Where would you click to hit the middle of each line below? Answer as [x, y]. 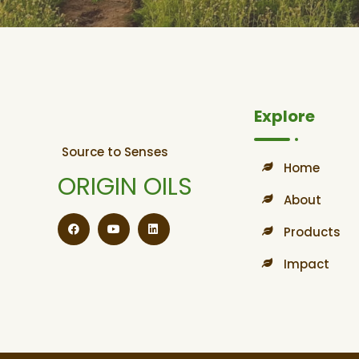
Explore [284, 117]
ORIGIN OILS [125, 186]
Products [312, 232]
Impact [307, 264]
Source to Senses [115, 151]
